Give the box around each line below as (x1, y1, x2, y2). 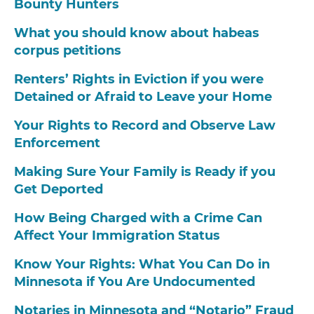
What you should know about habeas (14, 25, 259, 41)
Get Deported (14, 182, 103, 198)
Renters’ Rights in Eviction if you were (14, 71, 264, 88)
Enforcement (14, 135, 100, 151)
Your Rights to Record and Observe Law (14, 118, 275, 134)
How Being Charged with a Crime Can (14, 210, 262, 226)
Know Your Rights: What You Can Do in (14, 257, 270, 273)
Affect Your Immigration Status (14, 228, 220, 244)
